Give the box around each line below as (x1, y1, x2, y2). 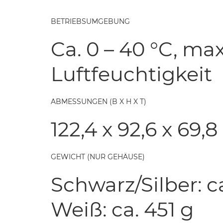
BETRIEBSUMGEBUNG (51, 16, 130, 26)
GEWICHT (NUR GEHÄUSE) (51, 152, 145, 161)
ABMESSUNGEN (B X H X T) (51, 97, 146, 106)
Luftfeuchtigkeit (51, 61, 212, 86)
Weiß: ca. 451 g (51, 197, 194, 222)
